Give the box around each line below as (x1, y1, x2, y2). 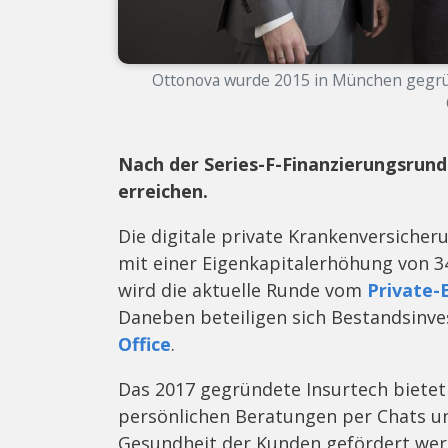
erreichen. (118, 178, 213, 203)
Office (118, 331, 171, 356)
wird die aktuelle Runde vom (118, 277, 367, 302)
